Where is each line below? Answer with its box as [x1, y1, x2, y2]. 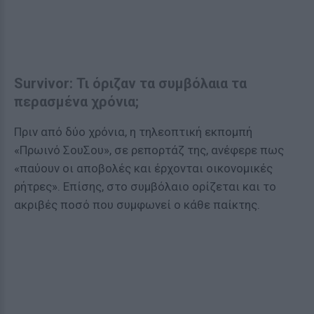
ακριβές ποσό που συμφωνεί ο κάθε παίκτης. [14, 198, 260, 212]
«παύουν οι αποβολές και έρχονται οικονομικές [14, 161, 273, 175]
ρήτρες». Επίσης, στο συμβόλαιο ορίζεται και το [14, 179, 276, 193]
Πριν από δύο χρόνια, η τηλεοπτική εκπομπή [14, 125, 252, 139]
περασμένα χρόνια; [14, 93, 139, 110]
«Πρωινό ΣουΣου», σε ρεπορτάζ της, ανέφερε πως [14, 143, 284, 157]
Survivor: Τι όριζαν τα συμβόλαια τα [14, 75, 247, 92]
